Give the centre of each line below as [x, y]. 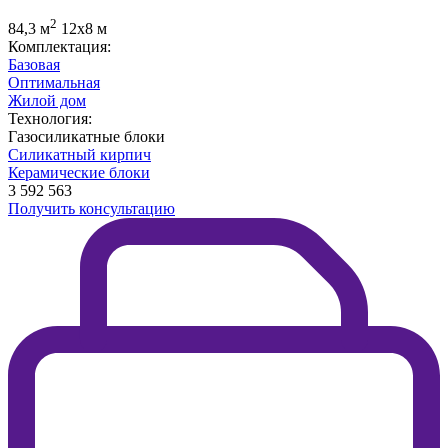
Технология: [50, 119]
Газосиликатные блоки [86, 137]
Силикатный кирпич [79, 155]
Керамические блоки [79, 173]
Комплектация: [59, 47]
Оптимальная [54, 83]
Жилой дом [47, 101]
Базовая [34, 65]
